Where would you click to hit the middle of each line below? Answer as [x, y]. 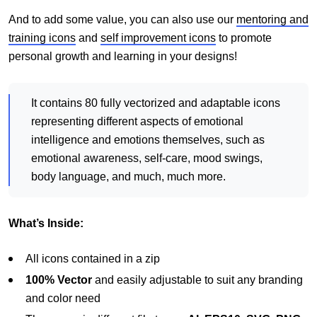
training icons [42, 38]
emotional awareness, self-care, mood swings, [147, 158]
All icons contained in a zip [93, 259]
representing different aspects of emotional [137, 122]
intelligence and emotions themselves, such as [148, 140]
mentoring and [272, 20]
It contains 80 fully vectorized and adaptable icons [156, 103]
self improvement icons [158, 38]
